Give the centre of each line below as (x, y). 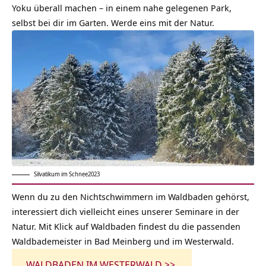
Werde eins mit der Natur (161, 22)
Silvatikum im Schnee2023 (67, 174)
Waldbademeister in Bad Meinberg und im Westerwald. (123, 241)
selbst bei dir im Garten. (61, 22)
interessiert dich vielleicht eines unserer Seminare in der (126, 211)
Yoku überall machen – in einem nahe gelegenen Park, (122, 7)
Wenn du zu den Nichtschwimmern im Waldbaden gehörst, (131, 196)
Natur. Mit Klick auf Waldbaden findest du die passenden (126, 226)
